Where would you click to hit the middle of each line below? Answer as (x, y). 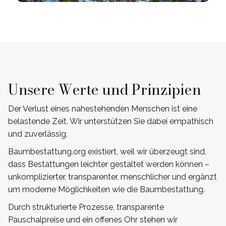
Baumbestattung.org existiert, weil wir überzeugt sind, (107, 151)
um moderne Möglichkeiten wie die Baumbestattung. (106, 189)
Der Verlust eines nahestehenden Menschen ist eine (103, 108)
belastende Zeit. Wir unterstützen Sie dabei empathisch (111, 121)
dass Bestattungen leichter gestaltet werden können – (109, 164)
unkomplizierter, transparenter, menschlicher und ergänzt (112, 177)
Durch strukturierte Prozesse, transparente (86, 207)
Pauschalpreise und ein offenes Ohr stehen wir (93, 219)
